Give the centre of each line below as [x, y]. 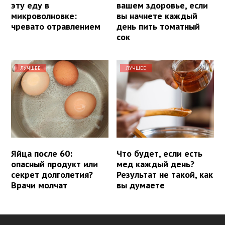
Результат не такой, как [165, 175]
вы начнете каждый [157, 16]
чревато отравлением [56, 27]
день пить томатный [158, 27]
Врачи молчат [39, 185]
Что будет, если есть [160, 154]
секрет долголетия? [52, 175]
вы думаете [141, 185]
